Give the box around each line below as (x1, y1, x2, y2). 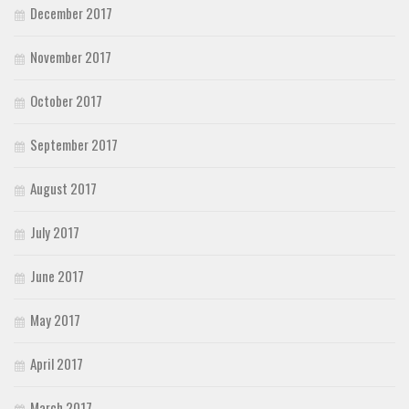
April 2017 (30, 352, 83, 373)
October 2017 (30, 89, 102, 110)
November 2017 (30, 46, 111, 67)
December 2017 (30, 2, 112, 23)
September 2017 (30, 133, 118, 154)
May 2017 (30, 309, 80, 330)
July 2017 (30, 221, 79, 242)
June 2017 (30, 265, 84, 286)
